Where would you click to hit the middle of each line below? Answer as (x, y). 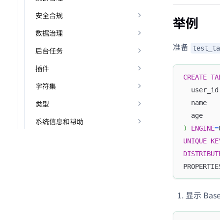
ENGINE (203, 128)
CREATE (195, 77)
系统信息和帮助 (59, 121)
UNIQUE (195, 141)
